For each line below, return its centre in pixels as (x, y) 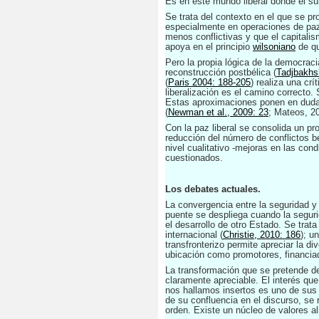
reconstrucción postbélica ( (221, 72)
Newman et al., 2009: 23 (218, 112)
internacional (191, 235)
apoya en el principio (209, 47)
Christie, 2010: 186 (262, 235)
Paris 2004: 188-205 (209, 82)
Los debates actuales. (213, 189)
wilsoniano (274, 47)
